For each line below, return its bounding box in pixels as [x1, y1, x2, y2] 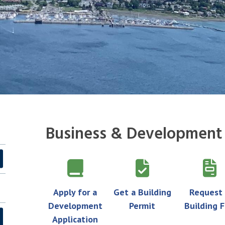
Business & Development [45, 121, 222, 147]
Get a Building [113, 186, 171, 198]
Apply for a [53, 186, 97, 198]
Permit [129, 199, 156, 211]
